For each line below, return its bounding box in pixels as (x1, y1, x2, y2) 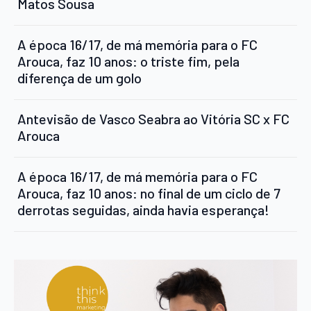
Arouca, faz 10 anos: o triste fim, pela (17, 52, 239, 69)
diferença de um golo (17, 69, 142, 86)
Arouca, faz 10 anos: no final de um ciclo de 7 (17, 184, 280, 201)
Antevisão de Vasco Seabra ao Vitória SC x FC (17, 110, 289, 127)
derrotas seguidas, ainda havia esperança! (17, 201, 269, 218)
